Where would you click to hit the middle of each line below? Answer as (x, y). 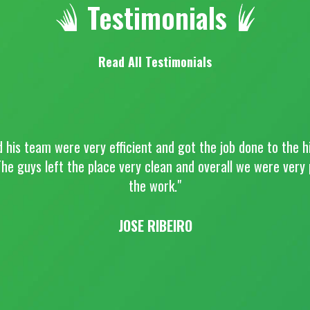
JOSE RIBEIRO (155, 226)
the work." (155, 185)
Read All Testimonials (155, 62)
